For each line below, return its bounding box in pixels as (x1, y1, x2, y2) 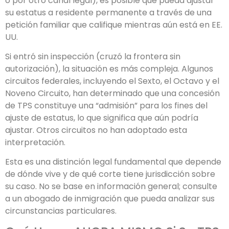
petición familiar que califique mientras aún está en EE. (5, 18, 222, 31)
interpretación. (5, 136, 65, 148)
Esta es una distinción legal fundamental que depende (5, 156, 221, 168)
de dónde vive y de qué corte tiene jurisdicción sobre (5, 168, 215, 180)
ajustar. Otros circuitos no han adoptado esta (5, 124, 187, 136)
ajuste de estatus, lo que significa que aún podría (5, 111, 198, 124)
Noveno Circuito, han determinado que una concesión (5, 87, 220, 99)
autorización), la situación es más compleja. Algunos (5, 62, 213, 75)
